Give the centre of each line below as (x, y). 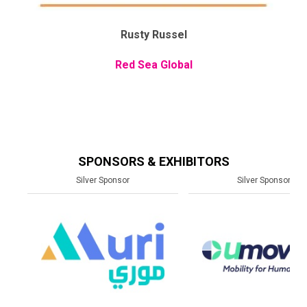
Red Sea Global (153, 64)
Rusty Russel (153, 34)
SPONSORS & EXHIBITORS (153, 161)
